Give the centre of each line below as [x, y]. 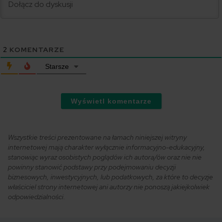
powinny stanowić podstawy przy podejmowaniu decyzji [92, 167]
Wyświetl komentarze [111, 101]
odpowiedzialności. [37, 196]
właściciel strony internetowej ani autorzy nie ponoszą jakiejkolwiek [109, 187]
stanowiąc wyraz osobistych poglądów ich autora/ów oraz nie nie [105, 157]
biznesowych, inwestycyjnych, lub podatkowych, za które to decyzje [111, 177]
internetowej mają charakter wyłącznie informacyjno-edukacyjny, [107, 147]
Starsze [57, 66]
